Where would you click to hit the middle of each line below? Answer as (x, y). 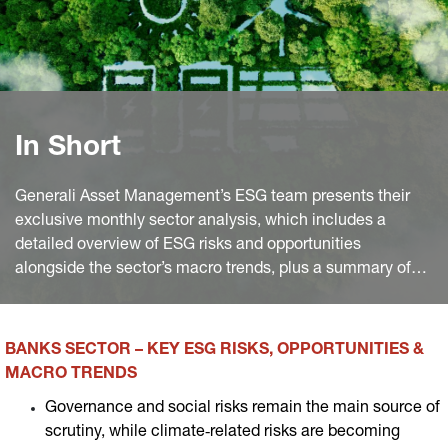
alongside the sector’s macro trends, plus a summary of (213, 270)
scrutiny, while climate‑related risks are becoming (222, 433)
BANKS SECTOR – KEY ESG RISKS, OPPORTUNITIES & (214, 351)
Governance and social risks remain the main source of (242, 409)
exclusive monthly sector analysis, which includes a (200, 222)
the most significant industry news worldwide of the (198, 294)
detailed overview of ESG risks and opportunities (188, 246)
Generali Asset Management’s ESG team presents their (212, 198)
